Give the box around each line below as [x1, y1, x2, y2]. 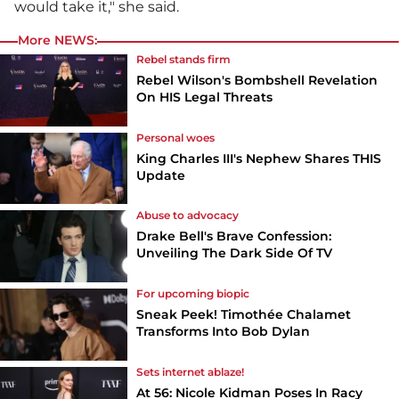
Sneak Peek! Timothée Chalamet [136, 306, 352, 323]
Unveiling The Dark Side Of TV [136, 245, 333, 262]
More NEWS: [18, 31, 97, 48]
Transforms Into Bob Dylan [136, 323, 311, 340]
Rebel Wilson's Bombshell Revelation [136, 71, 379, 88]
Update [136, 167, 186, 183]
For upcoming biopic [136, 287, 250, 301]
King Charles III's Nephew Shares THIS [136, 150, 382, 167]
